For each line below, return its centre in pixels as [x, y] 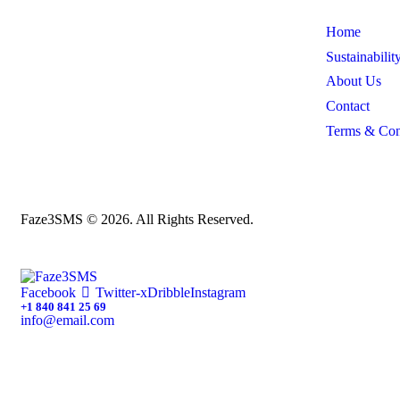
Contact [348, 106]
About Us [354, 81]
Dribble [169, 293]
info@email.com [67, 321]
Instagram [218, 293]
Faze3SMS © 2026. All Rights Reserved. [137, 220]
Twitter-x [122, 293]
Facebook [48, 293]
